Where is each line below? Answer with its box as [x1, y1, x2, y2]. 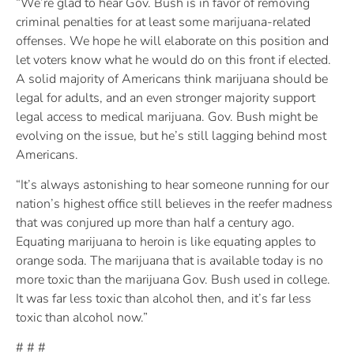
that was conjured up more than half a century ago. [16, 213, 295, 232]
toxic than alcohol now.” [16, 308, 148, 326]
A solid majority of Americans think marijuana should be [16, 70, 328, 88]
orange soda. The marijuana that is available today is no [16, 251, 323, 269]
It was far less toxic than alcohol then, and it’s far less [16, 289, 311, 307]
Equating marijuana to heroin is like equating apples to [16, 232, 316, 250]
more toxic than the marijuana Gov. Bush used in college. [16, 270, 330, 288]
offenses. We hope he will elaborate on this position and [16, 32, 329, 50]
